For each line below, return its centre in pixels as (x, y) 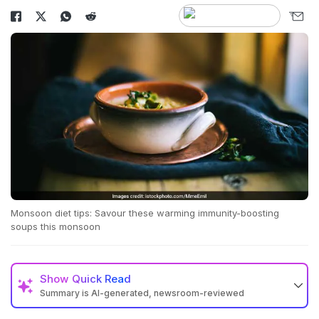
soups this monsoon (56, 227)
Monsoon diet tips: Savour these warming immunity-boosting (145, 213)
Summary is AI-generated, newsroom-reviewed (142, 293)
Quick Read (101, 279)
